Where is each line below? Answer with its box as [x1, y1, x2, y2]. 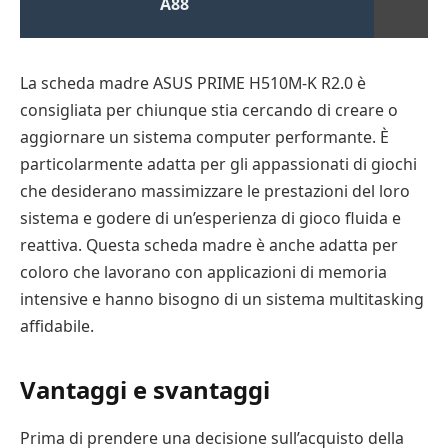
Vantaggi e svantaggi [20, 373, 270, 407]
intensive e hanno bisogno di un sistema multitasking [20, 287, 424, 310]
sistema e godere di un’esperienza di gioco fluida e [20, 206, 401, 229]
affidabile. [20, 314, 94, 337]
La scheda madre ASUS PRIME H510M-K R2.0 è [20, 71, 366, 94]
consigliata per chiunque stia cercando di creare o [20, 98, 398, 121]
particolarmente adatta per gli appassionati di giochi [20, 152, 417, 175]
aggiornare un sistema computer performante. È [20, 125, 389, 148]
